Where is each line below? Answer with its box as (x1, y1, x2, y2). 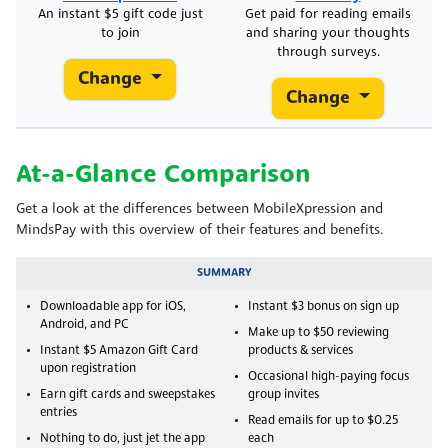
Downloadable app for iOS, (40, 300, 186, 313)
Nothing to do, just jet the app (40, 432, 205, 445)
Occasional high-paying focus (248, 370, 409, 383)
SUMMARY (196, 266, 252, 279)
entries (40, 406, 77, 419)
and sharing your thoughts (246, 26, 410, 40)
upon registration (40, 362, 136, 375)
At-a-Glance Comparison (16, 162, 311, 188)
